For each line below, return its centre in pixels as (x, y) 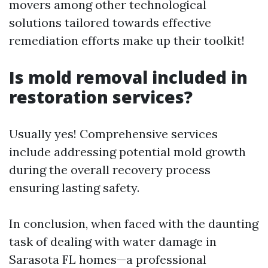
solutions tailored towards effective (110, 22)
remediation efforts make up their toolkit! (127, 40)
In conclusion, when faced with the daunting (134, 223)
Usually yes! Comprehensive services (113, 134)
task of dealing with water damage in (113, 241)
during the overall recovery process (110, 170)
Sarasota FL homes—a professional (108, 259)
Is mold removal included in (128, 77)
